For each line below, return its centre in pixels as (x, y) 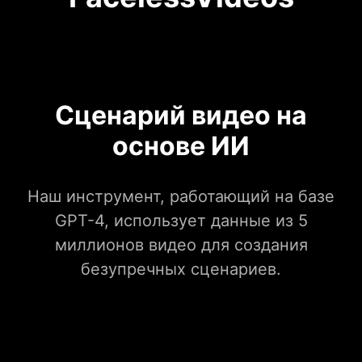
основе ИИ (181, 146)
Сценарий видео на (181, 116)
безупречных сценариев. (181, 269)
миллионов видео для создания (181, 245)
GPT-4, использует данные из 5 (181, 221)
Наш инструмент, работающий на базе (181, 197)
